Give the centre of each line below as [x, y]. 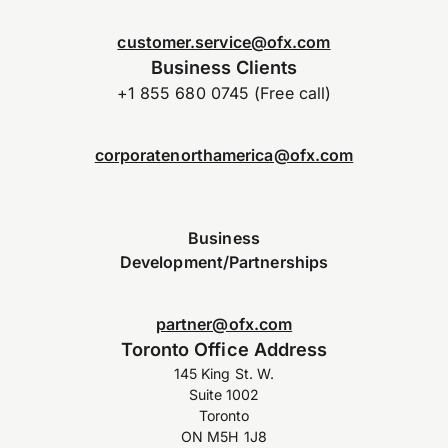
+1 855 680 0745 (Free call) [224, 92]
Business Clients [224, 66]
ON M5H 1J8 [224, 436]
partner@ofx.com [224, 323]
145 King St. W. [224, 373]
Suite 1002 [224, 394]
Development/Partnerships [224, 261]
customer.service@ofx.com [224, 41]
